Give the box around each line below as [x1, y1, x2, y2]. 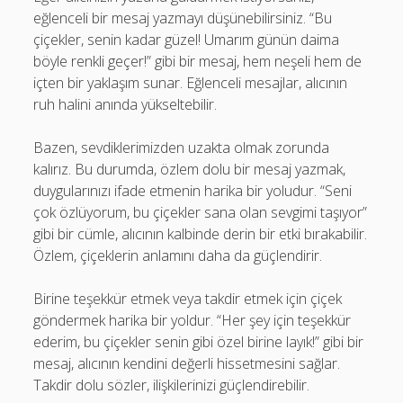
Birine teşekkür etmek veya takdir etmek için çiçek [33, 289, 343, 309]
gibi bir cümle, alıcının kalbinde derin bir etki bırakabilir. [33, 224, 368, 244]
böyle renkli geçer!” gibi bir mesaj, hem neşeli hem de [33, 51, 363, 71]
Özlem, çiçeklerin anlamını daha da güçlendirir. [33, 246, 323, 265]
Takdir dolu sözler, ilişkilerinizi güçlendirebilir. [33, 375, 310, 395]
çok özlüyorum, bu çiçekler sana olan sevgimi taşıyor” [33, 202, 368, 222]
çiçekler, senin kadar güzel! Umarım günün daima [33, 30, 340, 49]
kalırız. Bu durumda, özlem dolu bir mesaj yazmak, [33, 159, 346, 179]
